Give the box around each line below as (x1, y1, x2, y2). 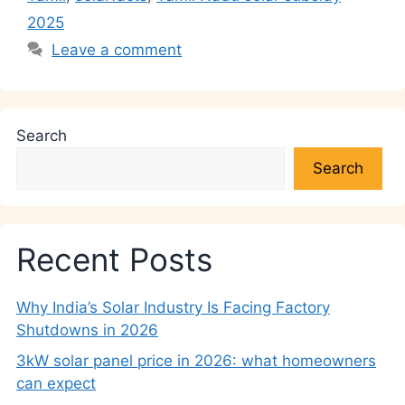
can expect (16, 373, 96, 392)
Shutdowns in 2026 (16, 321, 158, 340)
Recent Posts (16, 240, 212, 279)
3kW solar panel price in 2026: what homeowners (16, 351, 376, 370)
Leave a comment (52, 41, 183, 60)
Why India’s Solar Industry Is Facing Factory (16, 298, 330, 317)
